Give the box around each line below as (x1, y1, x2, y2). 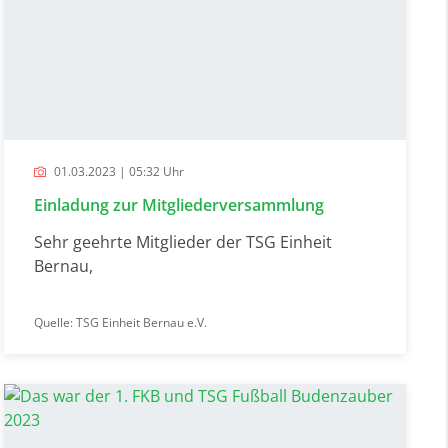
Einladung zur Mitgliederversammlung (34, 193, 325, 216)
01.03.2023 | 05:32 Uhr (51, 162, 185, 180)
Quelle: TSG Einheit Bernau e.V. (34, 313, 208, 331)
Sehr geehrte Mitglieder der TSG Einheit (34, 230, 333, 253)
